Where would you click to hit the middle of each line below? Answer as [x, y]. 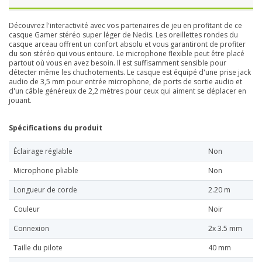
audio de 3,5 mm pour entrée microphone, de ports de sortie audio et [125, 81]
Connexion [31, 228]
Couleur [27, 209]
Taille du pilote [38, 247]
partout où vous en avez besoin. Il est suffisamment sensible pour [118, 63]
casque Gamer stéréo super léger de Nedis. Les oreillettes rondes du [123, 35]
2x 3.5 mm [225, 228]
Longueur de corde [45, 189]
